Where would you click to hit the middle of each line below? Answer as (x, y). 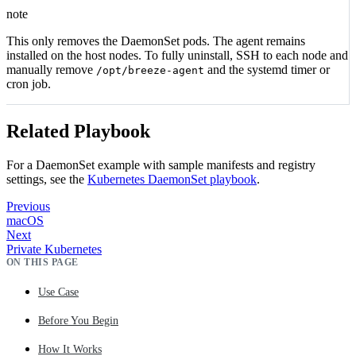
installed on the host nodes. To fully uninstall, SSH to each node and (177, 55)
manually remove (51, 69)
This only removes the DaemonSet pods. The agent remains (156, 41)
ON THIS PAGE (43, 262)
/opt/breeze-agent (150, 70)
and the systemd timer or (267, 69)
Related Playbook (78, 131)
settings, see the (47, 179)
